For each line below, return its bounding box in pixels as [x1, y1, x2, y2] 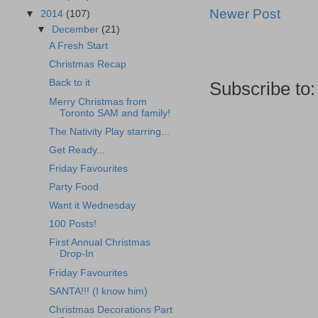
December [52, 24, 102, 35]
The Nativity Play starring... [48, 126, 170, 137]
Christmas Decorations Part [48, 304, 172, 315]
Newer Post [209, 6, 280, 21]
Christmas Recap [48, 59, 126, 70]
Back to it [48, 77, 90, 89]
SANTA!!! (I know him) [48, 285, 148, 297]
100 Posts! [48, 219, 97, 230]
